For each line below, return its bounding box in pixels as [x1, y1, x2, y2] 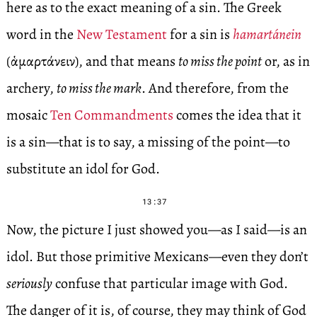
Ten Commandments [50, 105, 173, 125]
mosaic [6, 105, 50, 125]
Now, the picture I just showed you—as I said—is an [6, 220, 307, 239]
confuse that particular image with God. [52, 274, 288, 293]
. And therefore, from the [141, 79, 289, 98]
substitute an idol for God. [6, 159, 160, 178]
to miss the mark [56, 79, 142, 98]
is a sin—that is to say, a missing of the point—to [6, 132, 290, 151]
